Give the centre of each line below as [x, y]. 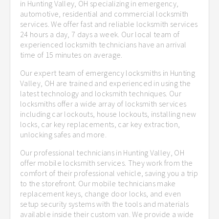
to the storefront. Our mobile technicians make [98, 183]
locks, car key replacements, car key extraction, [100, 124]
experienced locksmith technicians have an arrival [103, 44]
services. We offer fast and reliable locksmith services [109, 24]
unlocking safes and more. [64, 134]
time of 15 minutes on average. [71, 55]
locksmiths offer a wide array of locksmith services [103, 103]
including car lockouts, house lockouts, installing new [108, 114]
